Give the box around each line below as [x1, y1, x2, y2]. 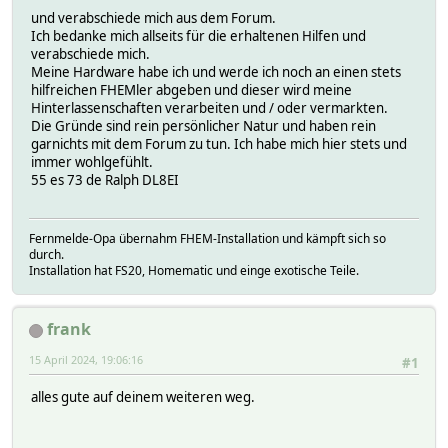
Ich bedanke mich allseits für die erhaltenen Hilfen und [31, 26, 366, 45]
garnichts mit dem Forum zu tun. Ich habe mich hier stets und [31, 134, 407, 153]
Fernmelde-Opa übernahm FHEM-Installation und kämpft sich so [29, 230, 386, 248]
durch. [29, 246, 64, 264]
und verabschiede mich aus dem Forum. [31, 8, 276, 27]
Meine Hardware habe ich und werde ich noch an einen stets [31, 62, 401, 81]
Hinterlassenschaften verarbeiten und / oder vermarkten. [31, 98, 388, 117]
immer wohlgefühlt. [31, 152, 153, 171]
